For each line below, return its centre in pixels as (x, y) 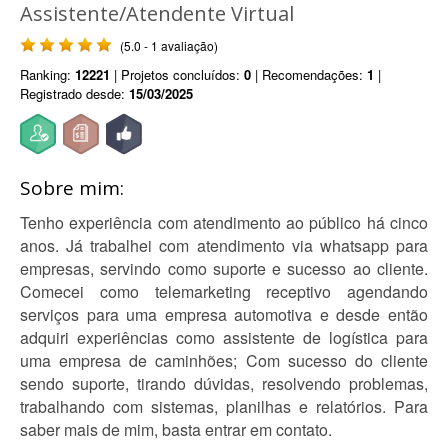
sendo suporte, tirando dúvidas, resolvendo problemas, (224, 383)
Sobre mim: (72, 188)
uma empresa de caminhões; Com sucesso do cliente (224, 360)
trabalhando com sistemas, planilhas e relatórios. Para (224, 406)
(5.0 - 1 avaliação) (169, 45)
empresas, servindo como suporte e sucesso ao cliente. (224, 268)
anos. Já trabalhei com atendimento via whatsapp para (224, 245)
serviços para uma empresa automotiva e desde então (224, 314)
